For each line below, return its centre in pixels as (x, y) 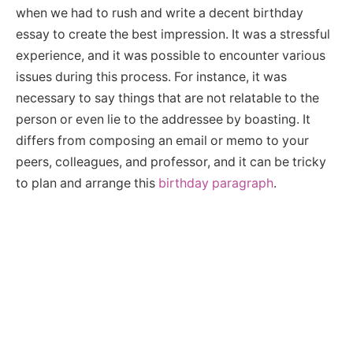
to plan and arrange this (87, 183)
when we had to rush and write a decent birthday (160, 13)
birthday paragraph (216, 183)
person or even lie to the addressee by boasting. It (163, 119)
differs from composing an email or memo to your (162, 140)
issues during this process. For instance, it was (151, 76)
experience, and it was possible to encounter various (171, 55)
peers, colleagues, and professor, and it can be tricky (171, 162)
